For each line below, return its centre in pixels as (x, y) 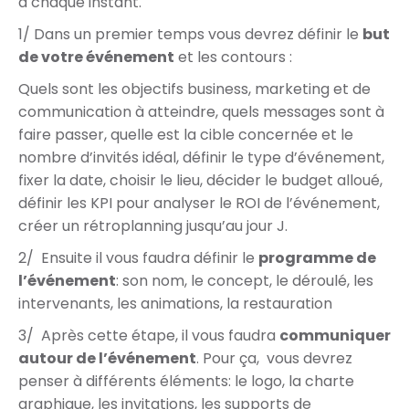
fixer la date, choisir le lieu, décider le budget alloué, (200, 180)
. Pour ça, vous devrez (274, 358)
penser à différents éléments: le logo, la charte (186, 381)
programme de (317, 258)
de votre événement (96, 57)
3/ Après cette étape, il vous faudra (149, 336)
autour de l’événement (107, 358)
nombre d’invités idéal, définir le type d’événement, (201, 157)
